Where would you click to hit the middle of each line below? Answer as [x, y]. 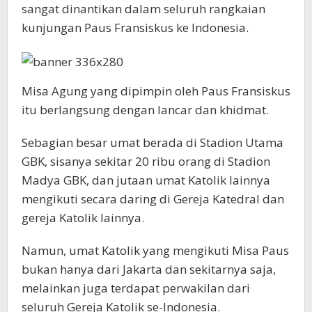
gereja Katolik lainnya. [83, 218]
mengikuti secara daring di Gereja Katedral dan [153, 199]
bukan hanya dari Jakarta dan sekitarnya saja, [149, 270]
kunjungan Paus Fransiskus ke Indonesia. [135, 28]
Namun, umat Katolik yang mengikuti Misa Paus [155, 251]
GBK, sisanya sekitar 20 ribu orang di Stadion [146, 162]
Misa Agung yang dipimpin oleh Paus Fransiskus [156, 91]
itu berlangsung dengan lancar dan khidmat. [145, 110]
